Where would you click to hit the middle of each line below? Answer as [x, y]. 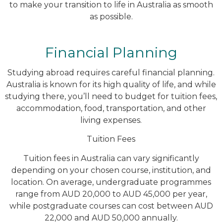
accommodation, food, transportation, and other [111, 108]
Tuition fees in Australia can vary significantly [111, 158]
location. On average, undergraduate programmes [111, 182]
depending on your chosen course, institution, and [111, 170]
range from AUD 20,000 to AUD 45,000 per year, [111, 194]
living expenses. [111, 120]
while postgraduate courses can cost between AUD [111, 206]
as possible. [111, 17]
